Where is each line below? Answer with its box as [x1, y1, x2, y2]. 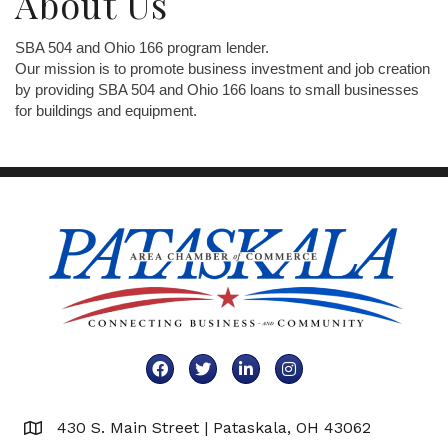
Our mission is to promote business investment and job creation [15, 60, 430, 78]
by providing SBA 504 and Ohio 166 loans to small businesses [15, 81, 419, 99]
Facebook [144, 355, 218, 375]
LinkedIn [230, 355, 298, 375]
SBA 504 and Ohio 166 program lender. [15, 39, 269, 57]
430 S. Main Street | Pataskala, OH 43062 [57, 418, 371, 438]
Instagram [273, 355, 353, 375]
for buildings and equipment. [15, 102, 197, 120]
